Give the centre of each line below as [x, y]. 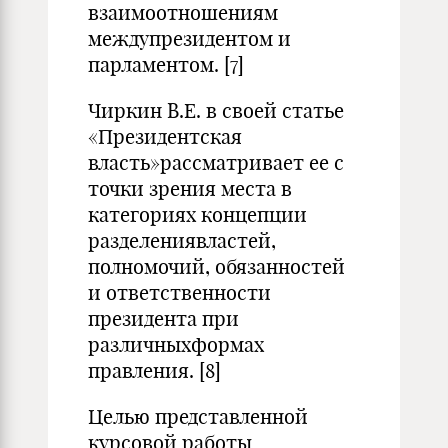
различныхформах [176, 344]
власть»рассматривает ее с [216, 162]
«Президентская [165, 136]
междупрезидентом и [189, 38]
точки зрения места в [190, 188]
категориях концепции [197, 214]
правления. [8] [154, 370]
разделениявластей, [182, 240]
